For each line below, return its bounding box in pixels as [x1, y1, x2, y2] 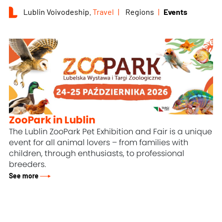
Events [164, 8, 188, 16]
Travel [93, 8, 114, 16]
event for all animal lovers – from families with [9, 138, 189, 147]
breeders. [9, 160, 47, 168]
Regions [125, 8, 155, 16]
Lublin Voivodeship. [23, 8, 93, 16]
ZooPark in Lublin [9, 115, 96, 125]
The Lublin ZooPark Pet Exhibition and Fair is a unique [9, 127, 213, 136]
